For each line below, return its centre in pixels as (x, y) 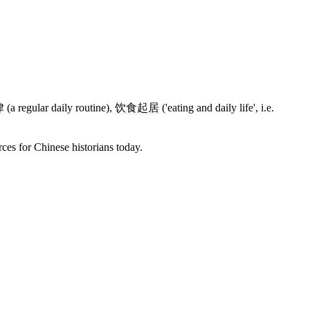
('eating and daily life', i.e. (217, 108)
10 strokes (282, 236)
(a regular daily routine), (60, 108)
